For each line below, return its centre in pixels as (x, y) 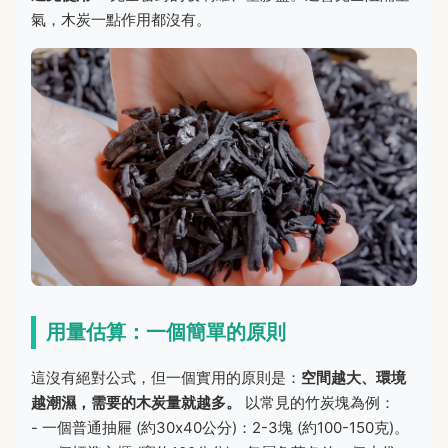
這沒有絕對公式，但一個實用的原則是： (166, 378)
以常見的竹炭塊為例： (318, 403)
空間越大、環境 (353, 378)
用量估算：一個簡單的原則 (166, 332)
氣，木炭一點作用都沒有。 (121, 19)
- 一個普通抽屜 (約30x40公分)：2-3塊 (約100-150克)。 (220, 428)
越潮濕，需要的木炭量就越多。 (136, 403)
